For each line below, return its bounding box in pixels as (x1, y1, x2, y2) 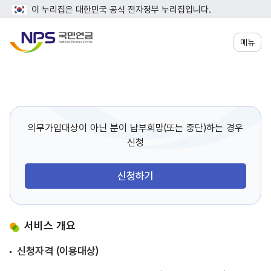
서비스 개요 (24, 219, 76, 232)
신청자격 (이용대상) (17, 245, 99, 257)
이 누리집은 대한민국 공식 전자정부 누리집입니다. (31, 4, 211, 15)
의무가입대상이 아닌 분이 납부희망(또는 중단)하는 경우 (28, 122, 243, 134)
